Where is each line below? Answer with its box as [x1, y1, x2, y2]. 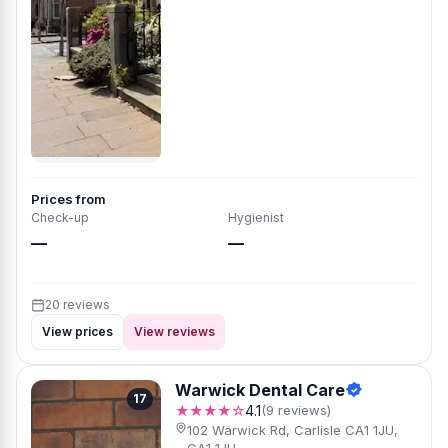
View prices [42, 324, 113, 339]
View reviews [134, 324, 215, 339]
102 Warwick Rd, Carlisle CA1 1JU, [187, 422, 399, 438]
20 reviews [45, 297, 110, 312]
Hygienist [228, 210, 284, 225]
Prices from [31, 191, 106, 207]
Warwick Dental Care [175, 380, 345, 400]
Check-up [31, 210, 89, 225]
